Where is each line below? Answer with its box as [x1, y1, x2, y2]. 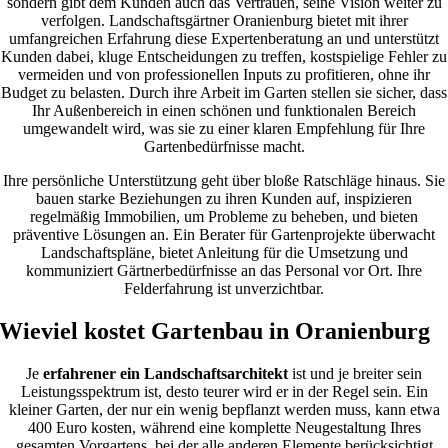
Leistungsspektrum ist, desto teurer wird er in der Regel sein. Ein [20, 383, 428, 401]
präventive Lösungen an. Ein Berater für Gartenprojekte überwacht [13, 226, 435, 244]
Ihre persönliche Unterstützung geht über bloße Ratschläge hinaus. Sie [3, 172, 445, 190]
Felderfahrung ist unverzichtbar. [124, 280, 324, 298]
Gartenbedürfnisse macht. [143, 138, 305, 156]
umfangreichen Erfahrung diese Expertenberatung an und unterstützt [9, 30, 439, 48]
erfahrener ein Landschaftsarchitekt [43, 365, 288, 383]
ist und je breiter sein [288, 365, 422, 383]
